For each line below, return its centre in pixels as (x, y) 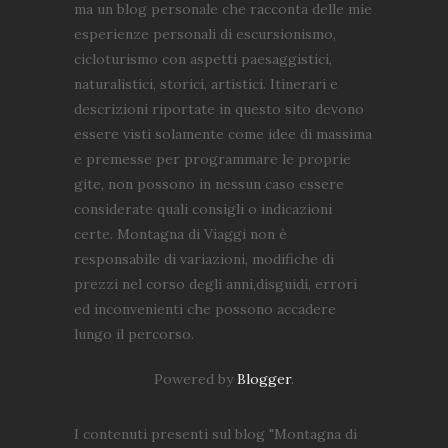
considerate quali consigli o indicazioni (203, 209)
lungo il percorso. (134, 334)
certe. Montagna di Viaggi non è (180, 234)
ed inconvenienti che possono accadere (205, 309)
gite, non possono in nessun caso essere (209, 184)
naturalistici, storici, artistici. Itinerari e (206, 84)
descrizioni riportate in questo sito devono (219, 109)
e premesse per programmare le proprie (212, 159)
